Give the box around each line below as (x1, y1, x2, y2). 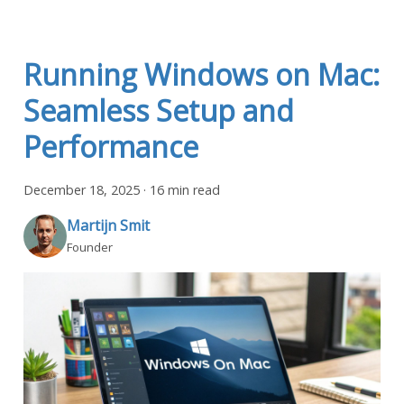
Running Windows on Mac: (23, 55, 380, 95)
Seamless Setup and (23, 91, 294, 131)
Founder (67, 238, 113, 255)
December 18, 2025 (23, 181, 140, 199)
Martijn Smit (67, 215, 150, 235)
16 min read (150, 181, 220, 199)
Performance (23, 127, 198, 167)
